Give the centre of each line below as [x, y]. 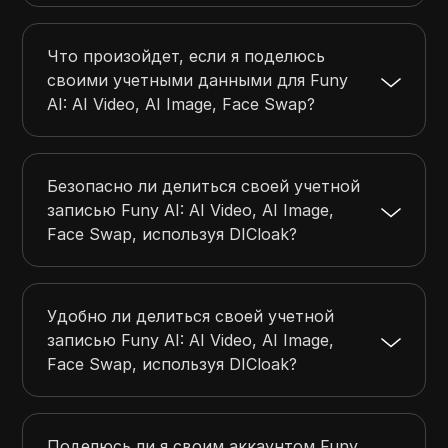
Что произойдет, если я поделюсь [186, 56]
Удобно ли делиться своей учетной [191, 316]
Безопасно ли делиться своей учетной [204, 186]
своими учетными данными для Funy [198, 80]
